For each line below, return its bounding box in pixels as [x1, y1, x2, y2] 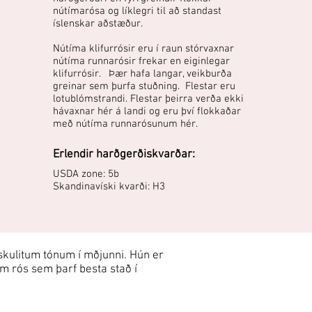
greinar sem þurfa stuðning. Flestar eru [53, 80, 236, 93]
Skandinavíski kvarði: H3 [53, 180, 166, 194]
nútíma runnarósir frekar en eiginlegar [53, 55, 231, 68]
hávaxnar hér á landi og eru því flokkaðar [53, 105, 242, 118]
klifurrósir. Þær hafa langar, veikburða [53, 68, 233, 81]
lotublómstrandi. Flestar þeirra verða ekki [53, 93, 244, 106]
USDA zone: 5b [53, 168, 120, 181]
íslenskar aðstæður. [53, 17, 143, 31]
